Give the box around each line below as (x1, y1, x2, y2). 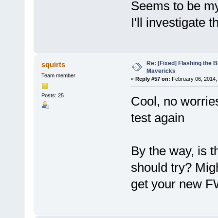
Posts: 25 (41, 92, 64, 98)
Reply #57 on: (135, 76, 170, 82)
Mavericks (146, 68, 176, 75)
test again (130, 110, 184, 126)
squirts (41, 60, 66, 69)
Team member (41, 73, 75, 79)
